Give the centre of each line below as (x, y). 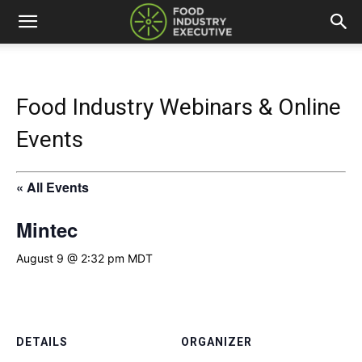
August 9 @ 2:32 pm (70, 258)
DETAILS (42, 341)
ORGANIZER (217, 341)
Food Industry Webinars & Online (179, 107)
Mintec (47, 229)
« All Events (53, 187)
